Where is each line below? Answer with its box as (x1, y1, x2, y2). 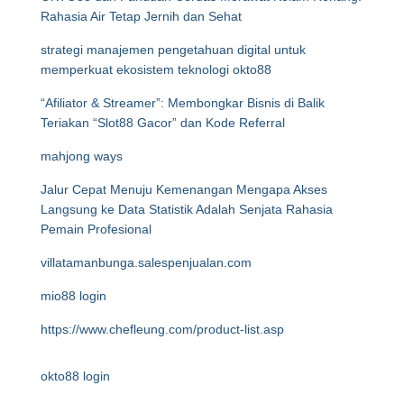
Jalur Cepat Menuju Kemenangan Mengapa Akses (41, 182, 327, 197)
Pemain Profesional (41, 222, 151, 236)
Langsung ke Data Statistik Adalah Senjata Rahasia (41, 202, 333, 216)
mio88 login (41, 289, 106, 303)
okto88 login (41, 369, 110, 383)
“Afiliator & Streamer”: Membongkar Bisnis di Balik (41, 96, 325, 110)
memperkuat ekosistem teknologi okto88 (41, 62, 271, 77)
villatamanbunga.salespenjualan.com (41, 255, 252, 270)
